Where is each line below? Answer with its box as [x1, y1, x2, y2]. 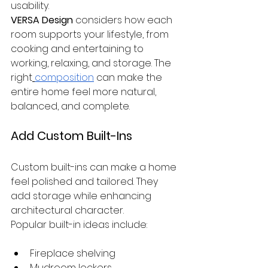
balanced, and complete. [11, 99, 130, 113]
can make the [94, 71, 165, 84]
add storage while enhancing [11, 189, 154, 203]
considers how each [73, 13, 175, 27]
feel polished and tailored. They [11, 175, 160, 188]
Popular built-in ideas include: [11, 218, 147, 232]
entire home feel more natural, [11, 85, 159, 99]
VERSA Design [11, 13, 73, 27]
